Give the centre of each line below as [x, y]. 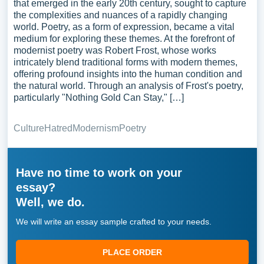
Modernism [95, 128]
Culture [29, 128]
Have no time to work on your [99, 173]
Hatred [58, 128]
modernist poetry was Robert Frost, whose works [115, 50]
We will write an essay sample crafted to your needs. [113, 222]
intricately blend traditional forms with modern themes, [125, 62]
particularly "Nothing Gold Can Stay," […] [98, 98]
